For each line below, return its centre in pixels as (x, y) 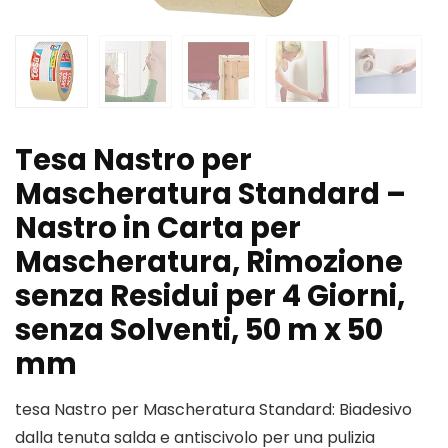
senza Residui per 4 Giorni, (210, 296)
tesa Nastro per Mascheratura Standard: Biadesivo (213, 410)
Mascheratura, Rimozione (209, 262)
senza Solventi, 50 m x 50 (199, 330)
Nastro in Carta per (158, 228)
